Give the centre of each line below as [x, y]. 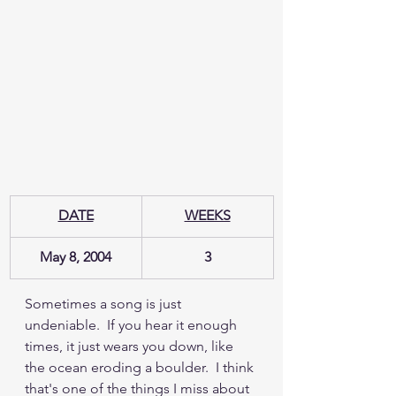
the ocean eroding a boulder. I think [141, 367]
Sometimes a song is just [105, 303]
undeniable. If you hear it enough [133, 324]
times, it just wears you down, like [131, 346]
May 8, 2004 [76, 256]
